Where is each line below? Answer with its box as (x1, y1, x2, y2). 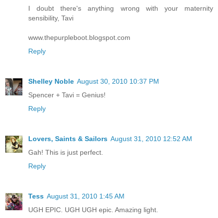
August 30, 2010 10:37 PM (77, 77, 159, 85)
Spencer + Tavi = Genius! (28, 91, 106, 99)
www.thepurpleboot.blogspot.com (28, 33, 130, 41)
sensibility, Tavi (28, 14, 73, 22)
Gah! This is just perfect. (28, 148, 103, 156)
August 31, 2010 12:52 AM (110, 134, 192, 143)
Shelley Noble (28, 77, 74, 85)
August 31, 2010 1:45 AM (47, 192, 125, 200)
